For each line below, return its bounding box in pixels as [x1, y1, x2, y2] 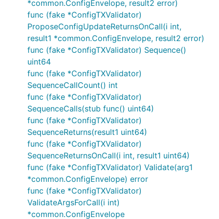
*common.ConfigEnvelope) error [27, 174, 148, 184]
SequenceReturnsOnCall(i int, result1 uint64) [27, 151, 190, 160]
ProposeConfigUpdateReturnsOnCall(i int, [27, 22, 181, 31]
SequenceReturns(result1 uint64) [27, 127, 147, 137]
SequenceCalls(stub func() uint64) [27, 104, 154, 113]
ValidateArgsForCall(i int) [27, 197, 120, 207]
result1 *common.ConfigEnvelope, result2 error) [27, 33, 204, 43]
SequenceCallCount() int [27, 80, 118, 90]
